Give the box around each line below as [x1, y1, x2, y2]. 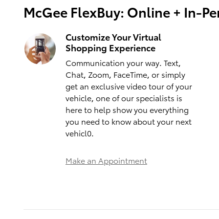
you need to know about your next [66, 115, 192, 127]
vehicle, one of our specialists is [66, 92, 182, 104]
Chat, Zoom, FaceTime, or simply [66, 68, 185, 80]
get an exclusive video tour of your [66, 80, 192, 92]
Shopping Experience [66, 41, 155, 54]
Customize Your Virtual [66, 30, 161, 43]
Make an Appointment [66, 154, 147, 166]
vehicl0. [66, 127, 94, 139]
